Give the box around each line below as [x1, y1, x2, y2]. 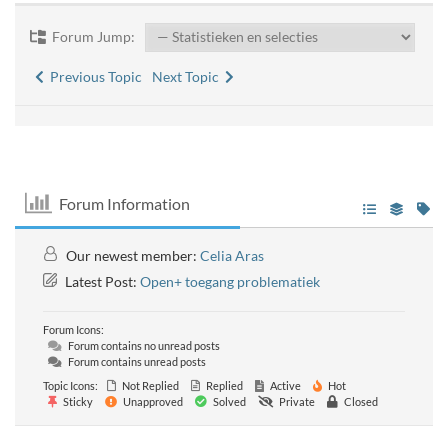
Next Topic [152, 68, 225, 85]
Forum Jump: [49, 28, 135, 45]
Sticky [61, 395, 93, 408]
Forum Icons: [43, 323, 104, 336]
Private [277, 395, 315, 408]
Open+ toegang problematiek [140, 273, 320, 290]
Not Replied [120, 379, 179, 392]
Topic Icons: [43, 379, 98, 392]
